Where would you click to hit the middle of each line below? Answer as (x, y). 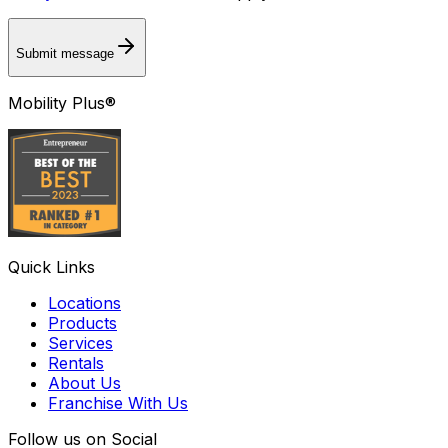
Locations (84, 303)
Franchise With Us (118, 403)
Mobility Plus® (62, 103)
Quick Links (51, 267)
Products (82, 323)
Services (80, 343)
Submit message (65, 53)
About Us (84, 383)
